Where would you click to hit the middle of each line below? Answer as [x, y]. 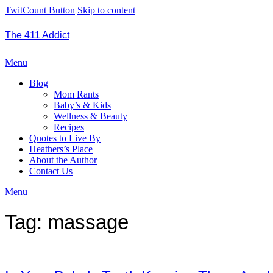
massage [88, 222]
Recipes [69, 127]
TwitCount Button [40, 10]
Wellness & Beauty [90, 116]
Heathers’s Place [61, 149]
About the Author [63, 160]
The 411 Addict [37, 35]
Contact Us [51, 171]
